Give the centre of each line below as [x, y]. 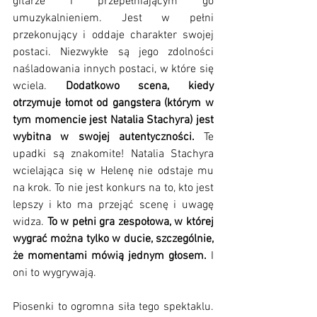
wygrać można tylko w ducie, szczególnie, [113, 239]
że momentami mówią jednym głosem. [110, 256]
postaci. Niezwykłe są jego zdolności [113, 52]
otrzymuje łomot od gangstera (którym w [113, 103]
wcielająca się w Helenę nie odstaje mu [113, 171]
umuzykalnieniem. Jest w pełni [113, 18]
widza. [28, 222]
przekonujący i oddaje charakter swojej [113, 35]
